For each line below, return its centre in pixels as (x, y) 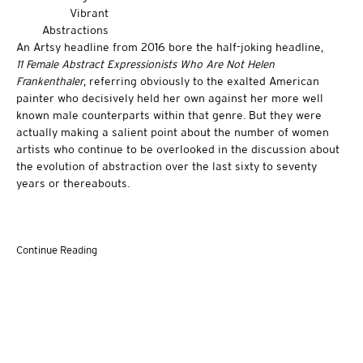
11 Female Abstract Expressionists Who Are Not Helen (145, 64)
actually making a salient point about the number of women (173, 132)
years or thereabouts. (73, 183)
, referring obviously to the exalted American (201, 81)
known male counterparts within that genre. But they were (169, 115)
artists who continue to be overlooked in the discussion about (178, 149)
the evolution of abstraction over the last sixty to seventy (167, 166)
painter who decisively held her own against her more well (170, 98)
